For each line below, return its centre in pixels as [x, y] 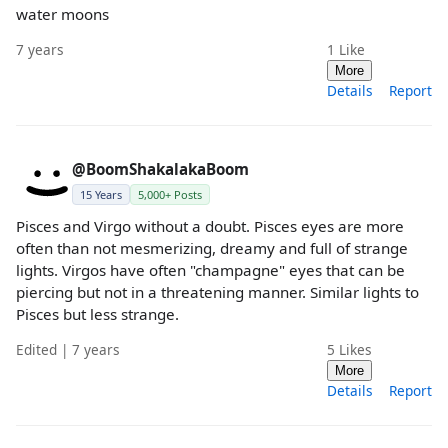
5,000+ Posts [170, 194]
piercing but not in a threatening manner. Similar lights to [217, 291]
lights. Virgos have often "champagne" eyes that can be [210, 269]
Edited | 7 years [68, 350]
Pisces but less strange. [97, 313]
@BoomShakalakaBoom [160, 168]
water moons [62, 13]
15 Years [101, 194]
